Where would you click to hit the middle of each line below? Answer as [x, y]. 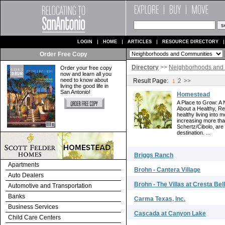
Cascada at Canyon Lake [170, 213]
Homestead [193, 94]
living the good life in [84, 86]
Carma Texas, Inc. [160, 199]
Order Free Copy [63, 54]
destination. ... [194, 133]
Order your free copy [86, 68]
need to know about [84, 80]
